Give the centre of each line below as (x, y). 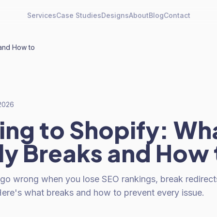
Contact (177, 15)
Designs (115, 15)
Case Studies (78, 15)
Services (41, 15)
